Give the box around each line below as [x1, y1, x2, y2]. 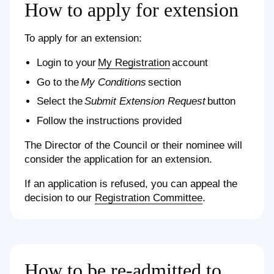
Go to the [37, 76, 81, 88]
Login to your [37, 57, 98, 69]
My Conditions [81, 76, 146, 88]
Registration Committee [95, 191, 202, 204]
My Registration [98, 57, 170, 69]
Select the [37, 95, 84, 108]
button [206, 95, 235, 108]
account [170, 57, 208, 69]
